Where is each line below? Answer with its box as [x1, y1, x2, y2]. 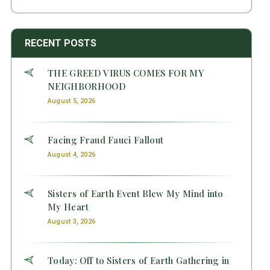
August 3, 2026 [47, 217, 96, 225]
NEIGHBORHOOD [47, 80, 126, 92]
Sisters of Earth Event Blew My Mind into [47, 187, 224, 199]
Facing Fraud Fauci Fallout [47, 133, 164, 146]
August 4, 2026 [47, 150, 96, 159]
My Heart [47, 200, 89, 213]
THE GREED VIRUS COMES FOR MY [47, 66, 204, 79]
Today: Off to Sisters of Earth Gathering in [47, 254, 230, 266]
